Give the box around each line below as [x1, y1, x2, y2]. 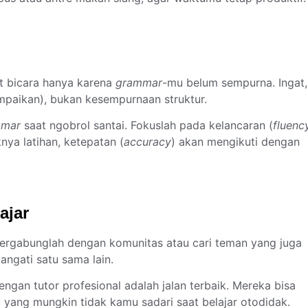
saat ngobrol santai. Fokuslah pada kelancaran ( [21, 118, 273, 132]
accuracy [124, 134, 171, 148]
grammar [115, 75, 162, 89]
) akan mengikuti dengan [171, 134, 300, 148]
